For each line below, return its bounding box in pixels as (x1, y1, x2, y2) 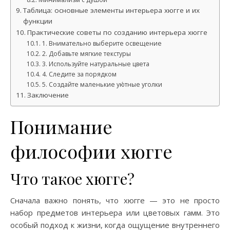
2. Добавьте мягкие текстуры (42, 49, 131, 58)
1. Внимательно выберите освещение (42, 39, 162, 48)
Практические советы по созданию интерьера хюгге (27, 28, 207, 37)
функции (23, 16, 52, 26)
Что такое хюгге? (10, 168, 135, 189)
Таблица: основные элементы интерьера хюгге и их (23, 6, 200, 15)
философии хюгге (10, 139, 172, 163)
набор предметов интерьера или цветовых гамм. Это (10, 207, 220, 218)
